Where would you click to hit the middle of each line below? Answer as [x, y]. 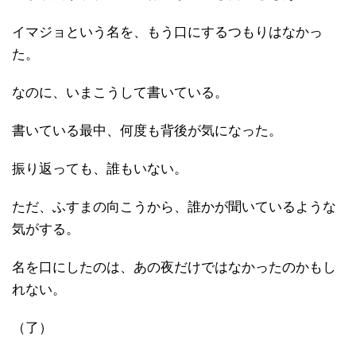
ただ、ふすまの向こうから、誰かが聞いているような [174, 207]
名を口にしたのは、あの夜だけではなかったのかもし [174, 267]
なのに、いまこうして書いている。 [120, 92]
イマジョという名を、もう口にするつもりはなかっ [167, 32]
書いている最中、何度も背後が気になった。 [147, 130]
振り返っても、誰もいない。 [100, 168]
